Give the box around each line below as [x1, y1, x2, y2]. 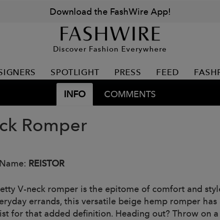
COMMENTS [104, 88, 156, 100]
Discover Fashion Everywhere [53, 44, 167, 54]
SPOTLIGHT [51, 67, 100, 77]
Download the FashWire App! [49, 6, 171, 17]
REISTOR [28, 158, 64, 169]
